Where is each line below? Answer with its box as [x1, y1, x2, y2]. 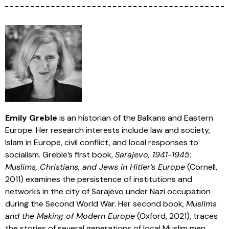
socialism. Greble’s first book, [5, 149, 115, 160]
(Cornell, [185, 161, 217, 172]
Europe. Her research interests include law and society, [5, 124, 210, 135]
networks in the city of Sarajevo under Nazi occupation [5, 186, 211, 197]
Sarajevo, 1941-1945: [115, 149, 191, 160]
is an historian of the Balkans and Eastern [57, 112, 213, 123]
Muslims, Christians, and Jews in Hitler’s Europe [5, 161, 185, 172]
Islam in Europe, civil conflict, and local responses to [5, 136, 198, 148]
